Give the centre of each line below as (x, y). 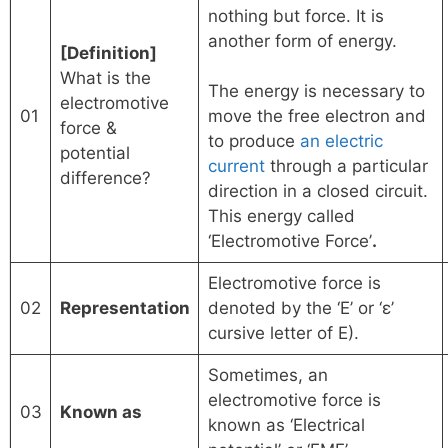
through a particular (346, 166)
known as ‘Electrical (286, 425)
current (236, 166)
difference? (105, 178)
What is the (105, 78)
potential (94, 153)
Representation (124, 308)
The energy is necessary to (316, 91)
